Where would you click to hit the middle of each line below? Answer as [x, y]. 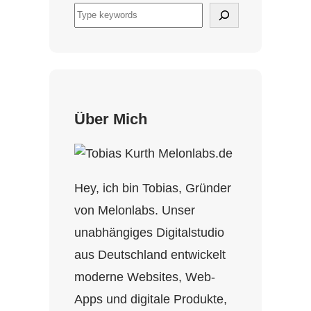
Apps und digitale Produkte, [150, 299]
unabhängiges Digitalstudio [149, 232]
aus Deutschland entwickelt [150, 254]
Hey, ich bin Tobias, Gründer [152, 188]
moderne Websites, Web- [144, 277]
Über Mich [110, 119]
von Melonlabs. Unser [134, 210]
